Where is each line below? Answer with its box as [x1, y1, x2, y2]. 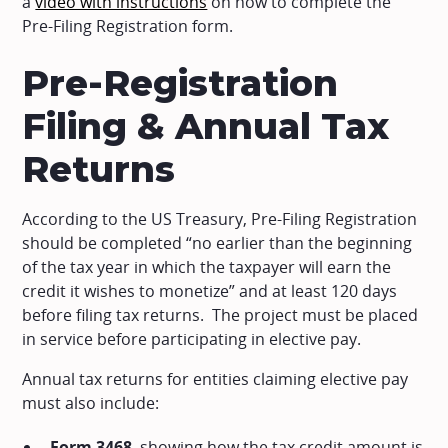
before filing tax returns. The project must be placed [22, 303, 419, 326]
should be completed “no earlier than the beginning [22, 231, 413, 254]
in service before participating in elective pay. [22, 327, 362, 350]
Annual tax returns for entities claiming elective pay [22, 367, 409, 390]
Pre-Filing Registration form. [22, 14, 234, 37]
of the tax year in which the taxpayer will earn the [22, 255, 392, 278]
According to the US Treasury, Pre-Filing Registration [22, 207, 418, 230]
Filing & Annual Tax [22, 103, 390, 148]
